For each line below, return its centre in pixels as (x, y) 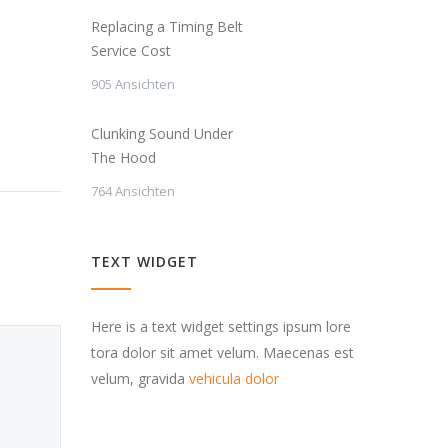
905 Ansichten (133, 83)
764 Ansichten (133, 190)
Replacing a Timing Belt (167, 26)
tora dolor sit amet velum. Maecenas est (222, 352)
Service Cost (131, 50)
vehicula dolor (234, 378)
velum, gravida (140, 378)
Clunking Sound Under (162, 133)
